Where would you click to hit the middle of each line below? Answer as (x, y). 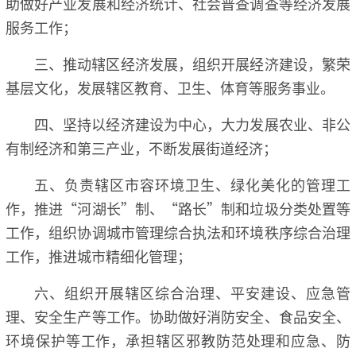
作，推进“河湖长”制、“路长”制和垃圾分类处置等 (178, 208)
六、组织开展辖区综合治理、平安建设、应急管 (192, 292)
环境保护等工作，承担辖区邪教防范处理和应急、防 (178, 340)
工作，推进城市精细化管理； (99, 255)
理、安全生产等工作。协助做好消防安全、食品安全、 (178, 316)
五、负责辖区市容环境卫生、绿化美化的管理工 (192, 184)
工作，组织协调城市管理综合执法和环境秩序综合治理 (178, 232)
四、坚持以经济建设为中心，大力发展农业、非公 (192, 124)
